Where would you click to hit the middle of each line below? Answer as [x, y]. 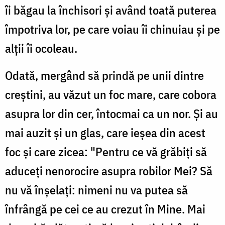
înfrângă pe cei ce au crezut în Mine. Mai [105, 209]
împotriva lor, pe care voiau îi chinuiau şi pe [113, 29]
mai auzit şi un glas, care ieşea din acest [105, 132]
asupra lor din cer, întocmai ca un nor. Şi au [111, 113]
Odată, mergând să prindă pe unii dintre [104, 75]
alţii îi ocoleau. [41, 48]
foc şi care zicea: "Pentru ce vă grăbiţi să [106, 151]
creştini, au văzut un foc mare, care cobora [111, 94]
